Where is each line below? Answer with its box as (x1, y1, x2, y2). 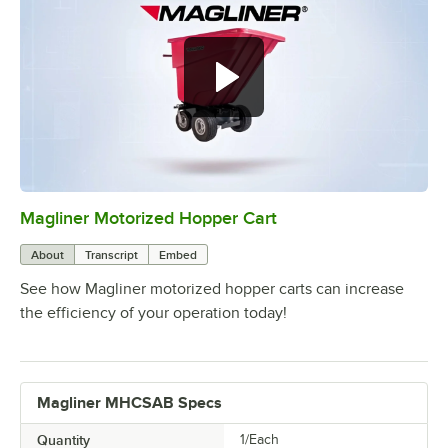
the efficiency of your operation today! (20, 303, 287, 322)
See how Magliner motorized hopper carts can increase (20, 279, 404, 298)
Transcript (85, 247, 138, 262)
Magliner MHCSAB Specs (37, 393, 222, 412)
